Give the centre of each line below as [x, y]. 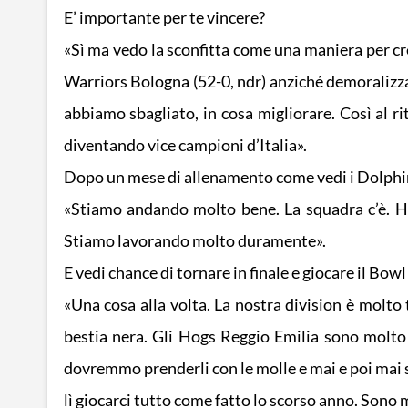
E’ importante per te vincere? [164, 18]
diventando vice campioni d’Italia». [185, 146]
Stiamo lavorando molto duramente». [194, 241]
